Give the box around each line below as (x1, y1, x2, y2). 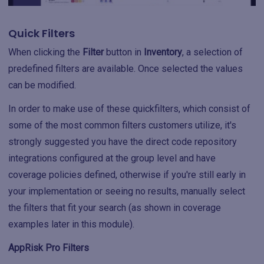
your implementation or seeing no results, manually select (8, 186, 245, 197)
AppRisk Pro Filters (8, 242, 89, 253)
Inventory (144, 47, 182, 58)
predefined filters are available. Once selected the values (8, 63, 243, 74)
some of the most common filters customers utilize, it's (8, 120, 236, 131)
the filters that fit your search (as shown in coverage (8, 202, 221, 213)
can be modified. (8, 80, 76, 91)
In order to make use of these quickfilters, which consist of (8, 103, 250, 114)
